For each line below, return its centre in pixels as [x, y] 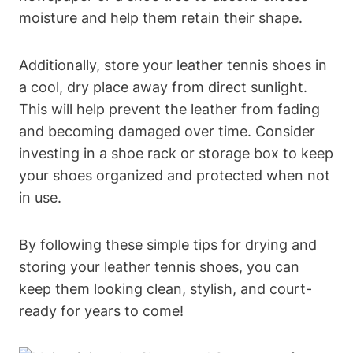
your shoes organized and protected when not [175, 175]
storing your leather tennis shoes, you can [159, 267]
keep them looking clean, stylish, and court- [165, 289]
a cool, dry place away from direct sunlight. [163, 87]
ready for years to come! [101, 311]
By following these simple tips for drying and [168, 245]
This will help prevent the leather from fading [169, 109]
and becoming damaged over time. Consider [167, 131]
